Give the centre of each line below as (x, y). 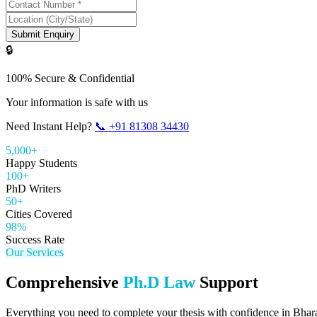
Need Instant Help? (49, 126)
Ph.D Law (159, 282)
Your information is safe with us (77, 102)
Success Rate (35, 239)
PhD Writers (33, 188)
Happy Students (41, 163)
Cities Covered (39, 214)
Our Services (35, 252)
